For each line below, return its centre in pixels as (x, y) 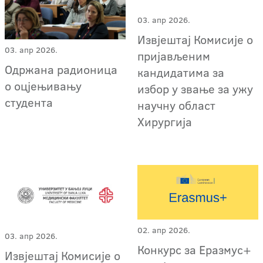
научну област (177, 105)
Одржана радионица (61, 70)
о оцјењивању (43, 86)
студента (29, 102)
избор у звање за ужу (195, 88)
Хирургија (165, 121)
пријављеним (174, 55)
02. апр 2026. (164, 230)
